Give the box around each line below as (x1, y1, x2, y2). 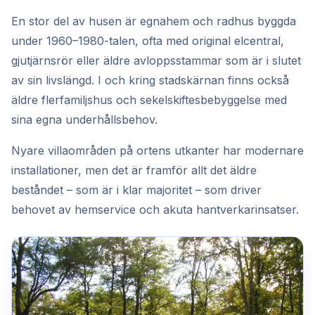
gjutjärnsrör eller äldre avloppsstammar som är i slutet (11, 53, 301, 67)
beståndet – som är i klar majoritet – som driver (11, 183, 262, 197)
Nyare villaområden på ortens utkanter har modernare (11, 143, 304, 157)
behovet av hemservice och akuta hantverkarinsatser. (11, 202, 299, 217)
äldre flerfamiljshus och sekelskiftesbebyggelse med (11, 93, 287, 107)
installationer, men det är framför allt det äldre (11, 163, 257, 177)
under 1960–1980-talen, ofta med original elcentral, (11, 34, 284, 48)
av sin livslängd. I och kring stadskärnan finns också (11, 73, 289, 87)
